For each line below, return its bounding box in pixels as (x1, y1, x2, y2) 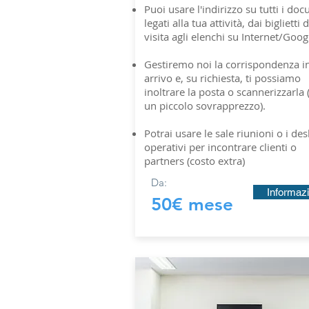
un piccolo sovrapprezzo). (144, 99, 266, 112)
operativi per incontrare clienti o (144, 140, 297, 154)
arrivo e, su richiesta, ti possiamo (144, 71, 301, 85)
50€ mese (151, 194, 233, 215)
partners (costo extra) (144, 154, 245, 168)
